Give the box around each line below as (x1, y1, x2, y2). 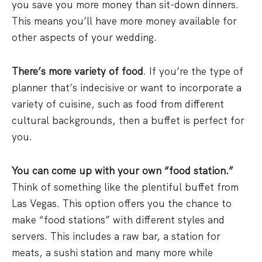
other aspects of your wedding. (12, 31, 157, 44)
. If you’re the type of (143, 65, 243, 78)
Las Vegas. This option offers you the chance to (12, 197, 232, 210)
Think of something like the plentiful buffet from (12, 181, 239, 194)
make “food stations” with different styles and (12, 213, 225, 226)
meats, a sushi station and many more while (12, 246, 213, 259)
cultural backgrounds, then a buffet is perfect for (12, 114, 244, 127)
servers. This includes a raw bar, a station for (12, 230, 220, 243)
